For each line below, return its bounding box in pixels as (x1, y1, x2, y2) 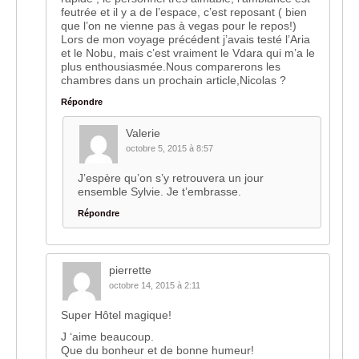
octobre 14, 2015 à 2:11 (109, 280, 200, 291)
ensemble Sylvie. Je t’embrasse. (78, 185, 241, 199)
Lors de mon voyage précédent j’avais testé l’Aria (61, 33, 310, 46)
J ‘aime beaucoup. (61, 330, 154, 344)
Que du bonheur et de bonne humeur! (61, 344, 254, 357)
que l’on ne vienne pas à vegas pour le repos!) (61, 19, 296, 33)
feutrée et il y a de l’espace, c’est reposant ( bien (61, 6, 307, 19)
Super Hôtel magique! (61, 309, 171, 322)
